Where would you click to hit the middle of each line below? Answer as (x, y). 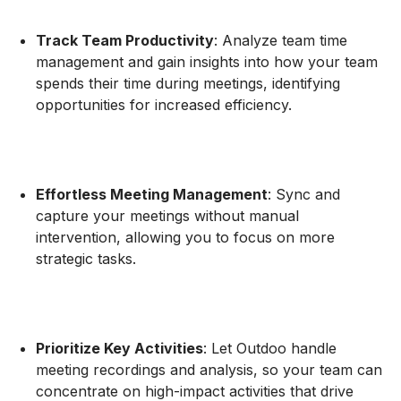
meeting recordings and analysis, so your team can (209, 369)
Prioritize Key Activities (119, 348)
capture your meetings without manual (167, 215)
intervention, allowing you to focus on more (185, 237)
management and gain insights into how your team (207, 61)
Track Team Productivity (125, 40)
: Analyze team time (281, 40)
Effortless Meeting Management (152, 194)
